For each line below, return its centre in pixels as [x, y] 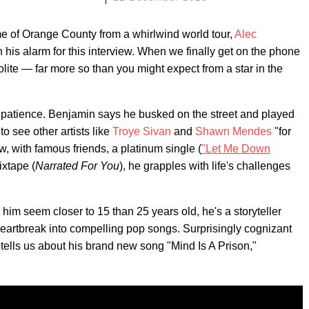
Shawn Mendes [233, 131]
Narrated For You [77, 166]
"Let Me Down [236, 149]
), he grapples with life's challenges [205, 166]
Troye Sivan [142, 131]
